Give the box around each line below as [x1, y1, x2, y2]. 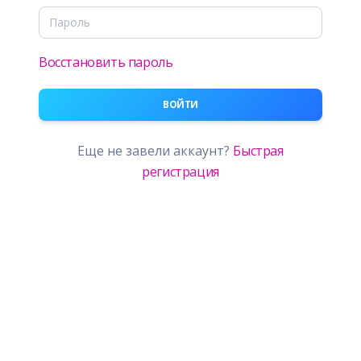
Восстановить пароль [39, 53, 173, 71]
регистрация [142, 163, 219, 180]
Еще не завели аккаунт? [77, 142, 234, 160]
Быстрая [233, 142, 284, 160]
